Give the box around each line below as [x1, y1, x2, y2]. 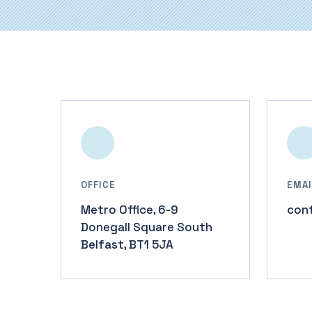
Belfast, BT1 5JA [81, 236, 173, 252]
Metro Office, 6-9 [81, 201, 178, 217]
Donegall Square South [81, 219, 212, 235]
